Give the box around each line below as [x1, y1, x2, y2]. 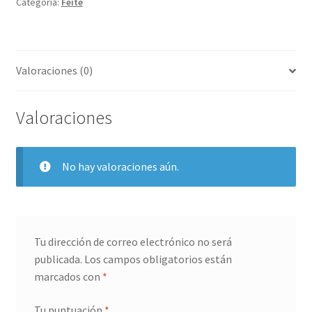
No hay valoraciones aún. [61, 159, 179, 173]
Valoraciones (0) [15, 63, 93, 78]
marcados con [33, 270, 102, 284]
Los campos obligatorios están [84, 252, 232, 267]
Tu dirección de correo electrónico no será [33, 235, 232, 249]
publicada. [33, 252, 82, 267]
